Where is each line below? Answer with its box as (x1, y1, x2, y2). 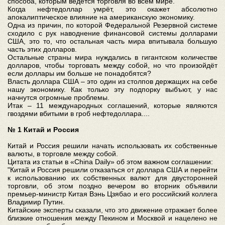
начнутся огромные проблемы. (8, 93, 109, 101)
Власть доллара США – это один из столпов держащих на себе (8, 77, 217, 85)
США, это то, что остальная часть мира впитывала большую (8, 37, 217, 45)
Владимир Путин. (8, 197, 65, 206)
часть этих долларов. (8, 45, 77, 53)
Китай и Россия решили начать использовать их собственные (8, 141, 217, 150)
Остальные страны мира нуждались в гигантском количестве (8, 53, 217, 61)
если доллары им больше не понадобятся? (8, 69, 151, 77)
